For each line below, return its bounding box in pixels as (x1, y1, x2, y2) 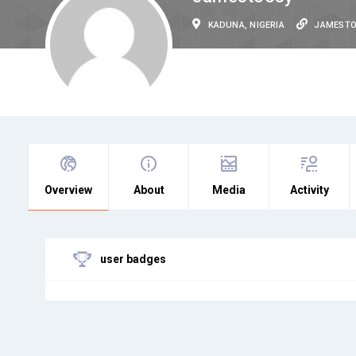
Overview (44, 183, 92, 196)
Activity (289, 183, 329, 196)
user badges (98, 252, 166, 265)
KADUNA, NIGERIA (207, 19, 284, 30)
